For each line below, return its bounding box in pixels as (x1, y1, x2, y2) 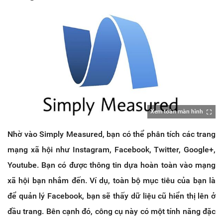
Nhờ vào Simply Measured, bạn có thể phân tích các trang (7, 129, 216, 139)
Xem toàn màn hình (150, 108, 203, 115)
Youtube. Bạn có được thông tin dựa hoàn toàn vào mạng (7, 160, 216, 170)
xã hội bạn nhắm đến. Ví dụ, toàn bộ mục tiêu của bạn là (7, 176, 216, 186)
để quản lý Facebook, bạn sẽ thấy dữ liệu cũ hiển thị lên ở (7, 191, 216, 201)
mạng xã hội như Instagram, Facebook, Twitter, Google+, (7, 145, 216, 155)
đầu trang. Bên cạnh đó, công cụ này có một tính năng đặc (7, 207, 216, 217)
